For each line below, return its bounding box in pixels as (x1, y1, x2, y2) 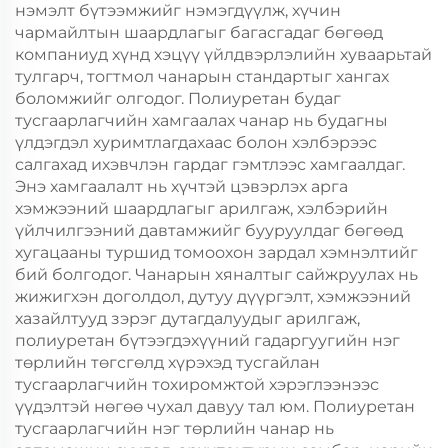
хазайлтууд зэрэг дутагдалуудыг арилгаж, (15, 309, 360, 328)
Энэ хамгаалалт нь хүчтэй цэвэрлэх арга (15, 177, 348, 196)
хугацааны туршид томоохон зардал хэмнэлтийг (15, 243, 418, 262)
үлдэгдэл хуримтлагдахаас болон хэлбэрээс (15, 133, 377, 152)
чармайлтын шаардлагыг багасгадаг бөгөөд (15, 23, 383, 42)
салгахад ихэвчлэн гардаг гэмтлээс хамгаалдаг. (15, 155, 405, 174)
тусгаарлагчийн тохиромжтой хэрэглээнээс (15, 375, 379, 394)
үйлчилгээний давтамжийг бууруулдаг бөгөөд (15, 221, 403, 240)
